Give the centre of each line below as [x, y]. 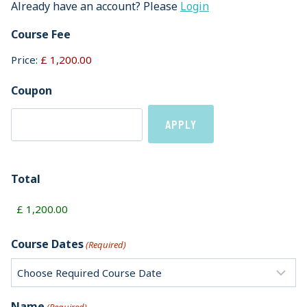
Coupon [32, 90]
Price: [24, 60]
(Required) [106, 245]
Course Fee [41, 34]
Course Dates [47, 244]
